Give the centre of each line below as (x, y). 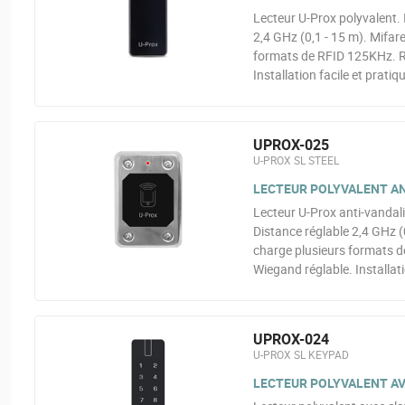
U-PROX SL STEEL (296, 160)
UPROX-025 (291, 145)
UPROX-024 (291, 339)
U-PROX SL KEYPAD (301, 354)
